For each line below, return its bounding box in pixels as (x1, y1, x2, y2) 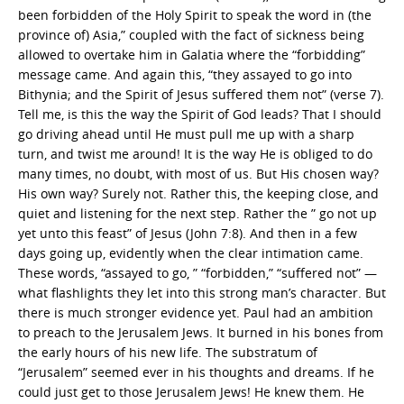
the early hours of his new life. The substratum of (18, 343, 317, 361)
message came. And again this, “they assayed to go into (18, 65, 352, 83)
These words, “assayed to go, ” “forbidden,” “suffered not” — (18, 263, 377, 281)
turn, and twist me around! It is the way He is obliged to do (18, 144, 372, 162)
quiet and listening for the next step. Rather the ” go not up (18, 204, 377, 222)
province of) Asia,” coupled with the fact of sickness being (18, 25, 364, 43)
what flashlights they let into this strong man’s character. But (18, 283, 386, 301)
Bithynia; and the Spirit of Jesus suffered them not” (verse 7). (18, 85, 384, 103)
